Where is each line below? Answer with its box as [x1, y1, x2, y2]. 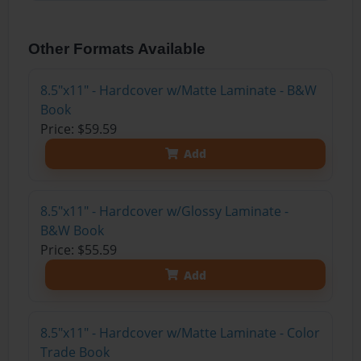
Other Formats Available [28, 39, 206, 57]
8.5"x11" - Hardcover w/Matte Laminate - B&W [39, 81, 317, 99]
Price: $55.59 [39, 241, 117, 259]
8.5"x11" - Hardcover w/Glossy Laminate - [39, 202, 288, 221]
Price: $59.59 [39, 119, 117, 138]
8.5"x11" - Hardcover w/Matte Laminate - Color [39, 323, 320, 342]
